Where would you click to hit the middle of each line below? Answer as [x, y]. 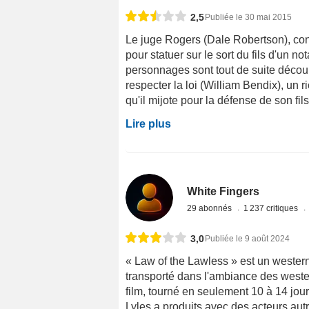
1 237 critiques [272, 208]
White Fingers [223, 191]
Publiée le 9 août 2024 [247, 238]
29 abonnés [211, 208]
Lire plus [148, 123]
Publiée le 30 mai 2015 [248, 17]
